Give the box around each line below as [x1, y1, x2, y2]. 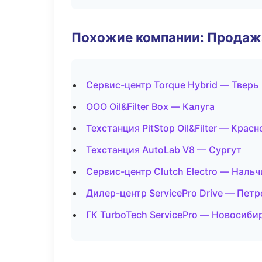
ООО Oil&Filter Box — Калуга [86, 101, 215, 112]
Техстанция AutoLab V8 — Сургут [86, 144, 242, 156]
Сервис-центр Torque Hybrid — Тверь [86, 79, 258, 91]
